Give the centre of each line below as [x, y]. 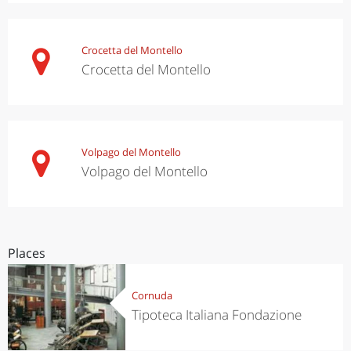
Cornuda [152, 296]
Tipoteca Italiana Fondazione [216, 315]
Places [27, 253]
